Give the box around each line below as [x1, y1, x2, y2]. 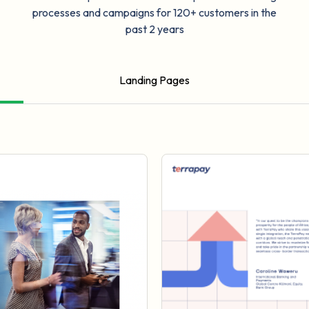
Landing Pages [119, 73, 190, 88]
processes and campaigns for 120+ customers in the [32, 6, 277, 20]
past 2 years [125, 22, 184, 37]
